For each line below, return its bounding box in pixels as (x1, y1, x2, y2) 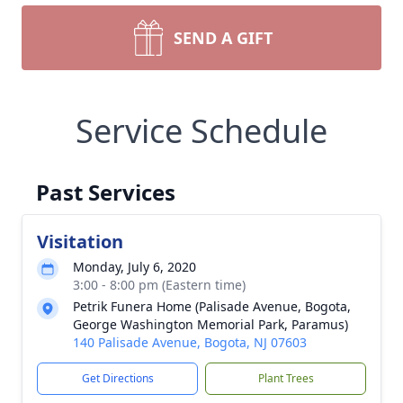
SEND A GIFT (174, 27, 273, 49)
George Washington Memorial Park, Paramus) (73, 316, 348, 333)
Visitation (37, 229, 123, 254)
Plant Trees (257, 371, 314, 386)
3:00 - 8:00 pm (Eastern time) (73, 276, 246, 293)
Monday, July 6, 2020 (73, 258, 196, 275)
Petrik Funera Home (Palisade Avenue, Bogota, (73, 298, 351, 315)
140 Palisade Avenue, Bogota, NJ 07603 (73, 334, 307, 351)
